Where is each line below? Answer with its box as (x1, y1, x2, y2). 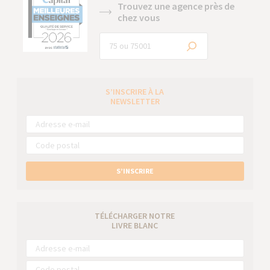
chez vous (118, 11, 160, 24)
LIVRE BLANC (111, 219, 159, 231)
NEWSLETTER (110, 95, 160, 107)
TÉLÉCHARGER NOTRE (95, 210, 175, 221)
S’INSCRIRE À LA (105, 86, 165, 97)
